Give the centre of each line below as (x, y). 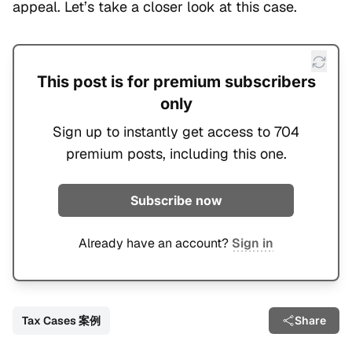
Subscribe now (176, 201)
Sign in (253, 244)
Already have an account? (155, 244)
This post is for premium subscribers (176, 82)
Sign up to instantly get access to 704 (176, 132)
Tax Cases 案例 (61, 321)
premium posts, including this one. (176, 154)
